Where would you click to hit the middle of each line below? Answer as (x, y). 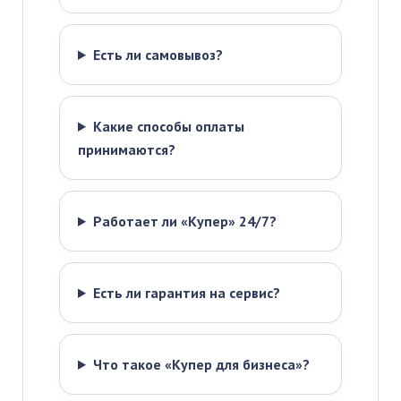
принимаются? (127, 149)
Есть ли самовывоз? (158, 55)
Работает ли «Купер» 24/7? (184, 221)
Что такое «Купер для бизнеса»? (201, 364)
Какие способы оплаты (168, 126)
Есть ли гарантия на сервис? (186, 293)
